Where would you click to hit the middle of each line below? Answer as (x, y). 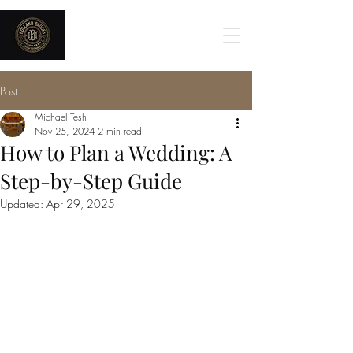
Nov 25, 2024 (65, 131)
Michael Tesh (61, 117)
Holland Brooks (139, 35)
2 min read (120, 131)
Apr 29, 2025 (81, 204)
